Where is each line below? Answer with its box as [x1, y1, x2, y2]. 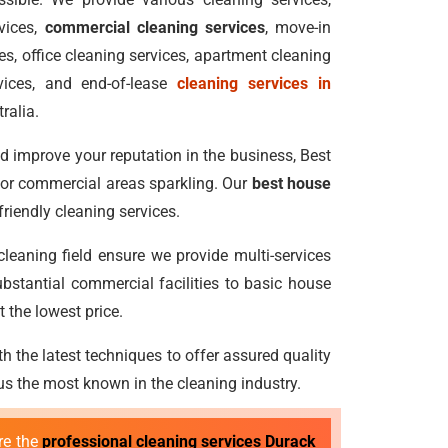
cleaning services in [177, 74, 331, 93]
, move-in [264, 18, 332, 37]
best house [251, 174, 332, 193]
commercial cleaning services [44, 18, 265, 37]
